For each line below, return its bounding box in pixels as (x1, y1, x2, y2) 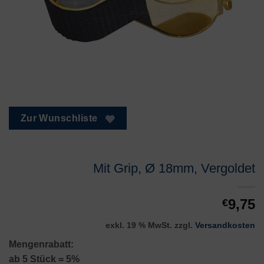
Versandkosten (195, 220, 255, 230)
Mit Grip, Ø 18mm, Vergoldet (93, 160, 255, 176)
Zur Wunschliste (20, 113, 98, 124)
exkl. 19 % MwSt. (105, 220, 172, 230)
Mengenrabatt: (9, 239, 74, 249)
